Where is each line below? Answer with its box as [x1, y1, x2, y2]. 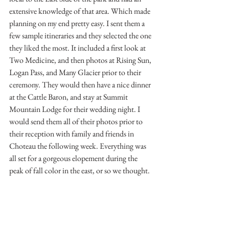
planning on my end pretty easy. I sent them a [9, 18, 146, 29]
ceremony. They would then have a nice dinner [9, 79, 152, 90]
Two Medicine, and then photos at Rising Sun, [9, 55, 153, 66]
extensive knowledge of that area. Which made [9, 6, 152, 17]
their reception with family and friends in [9, 128, 135, 140]
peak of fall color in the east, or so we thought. [9, 165, 150, 176]
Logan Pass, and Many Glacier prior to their [9, 67, 143, 78]
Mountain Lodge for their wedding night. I [9, 104, 142, 115]
